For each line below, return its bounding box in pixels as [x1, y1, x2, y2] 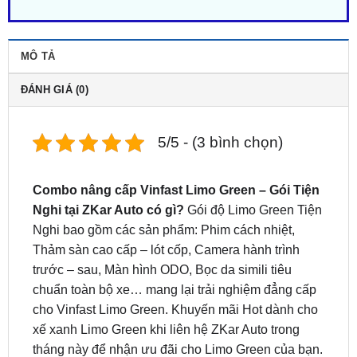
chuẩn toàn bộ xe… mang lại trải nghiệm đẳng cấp [32, 241, 316, 255]
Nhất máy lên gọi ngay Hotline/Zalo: [32, 320, 238, 335]
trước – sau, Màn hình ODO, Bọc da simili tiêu [32, 221, 292, 235]
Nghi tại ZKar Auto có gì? [32, 161, 184, 175]
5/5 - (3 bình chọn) [157, 92, 283, 109]
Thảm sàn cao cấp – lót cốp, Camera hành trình [32, 201, 300, 215]
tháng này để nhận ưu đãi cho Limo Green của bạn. [32, 300, 323, 315]
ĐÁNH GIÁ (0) [20, 41, 88, 54]
